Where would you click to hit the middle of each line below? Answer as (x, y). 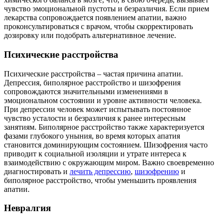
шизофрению (157, 171)
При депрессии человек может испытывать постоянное (97, 109)
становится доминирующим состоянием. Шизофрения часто (106, 145)
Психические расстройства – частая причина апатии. (93, 74)
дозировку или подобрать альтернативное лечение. (90, 36)
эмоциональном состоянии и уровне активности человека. (103, 100)
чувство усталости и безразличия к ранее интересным (95, 118)
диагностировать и (37, 171)
